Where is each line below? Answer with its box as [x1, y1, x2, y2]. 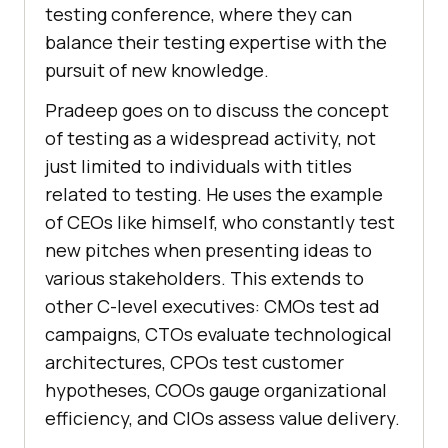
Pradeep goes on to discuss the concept [45, 97, 389, 122]
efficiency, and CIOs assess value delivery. [45, 405, 400, 430]
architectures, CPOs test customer [45, 349, 344, 374]
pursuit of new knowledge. [45, 57, 269, 82]
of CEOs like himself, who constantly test [45, 209, 395, 234]
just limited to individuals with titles [45, 153, 352, 178]
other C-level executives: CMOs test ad [45, 293, 380, 318]
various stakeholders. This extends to [45, 265, 364, 290]
